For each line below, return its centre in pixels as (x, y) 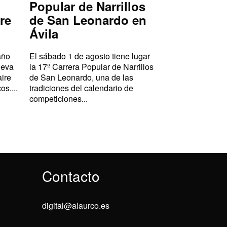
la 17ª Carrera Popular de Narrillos (91, 66)
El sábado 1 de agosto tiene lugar (90, 56)
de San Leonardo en (88, 20)
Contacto (71, 176)
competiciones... (59, 98)
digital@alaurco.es (76, 205)
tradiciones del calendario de (81, 88)
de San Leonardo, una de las (81, 77)
